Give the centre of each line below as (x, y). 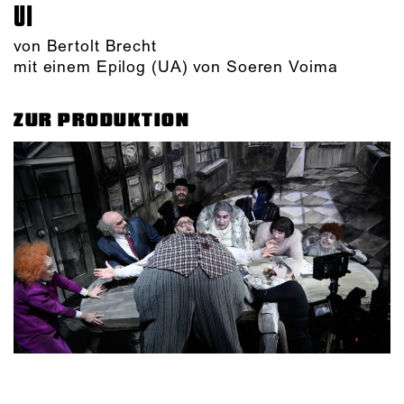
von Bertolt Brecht (85, 46)
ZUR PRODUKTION (102, 120)
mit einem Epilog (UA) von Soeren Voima (176, 67)
